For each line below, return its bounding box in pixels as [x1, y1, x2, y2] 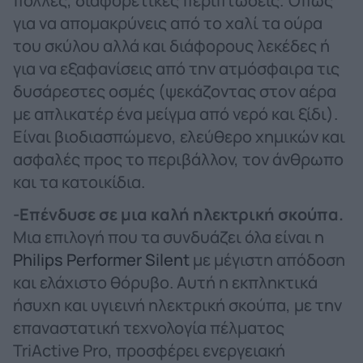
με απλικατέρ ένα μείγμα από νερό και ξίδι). [13, 102, 338, 125]
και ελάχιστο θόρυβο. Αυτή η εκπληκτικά [13, 271, 318, 293]
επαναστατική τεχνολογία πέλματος [13, 316, 284, 339]
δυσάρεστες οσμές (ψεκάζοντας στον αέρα [13, 79, 336, 102]
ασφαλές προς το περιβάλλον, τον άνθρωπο [13, 147, 344, 170]
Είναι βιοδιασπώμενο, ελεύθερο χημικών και [13, 125, 345, 147]
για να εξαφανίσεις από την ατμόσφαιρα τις [13, 57, 340, 79]
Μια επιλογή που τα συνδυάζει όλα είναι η [13, 225, 324, 248]
